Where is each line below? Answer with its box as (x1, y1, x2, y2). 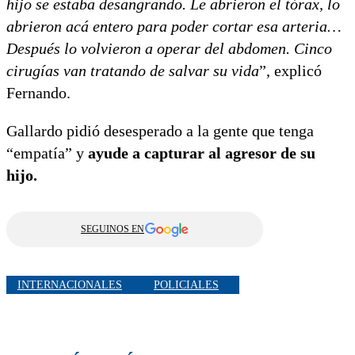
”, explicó (259, 62, 322, 80)
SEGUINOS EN (81, 223, 144, 235)
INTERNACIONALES (17, 278, 122, 291)
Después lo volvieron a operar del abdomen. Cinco (6, 40, 332, 58)
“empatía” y (6, 144, 88, 162)
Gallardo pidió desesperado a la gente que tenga (6, 122, 314, 140)
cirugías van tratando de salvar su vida (6, 62, 259, 80)
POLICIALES (154, 278, 219, 291)
